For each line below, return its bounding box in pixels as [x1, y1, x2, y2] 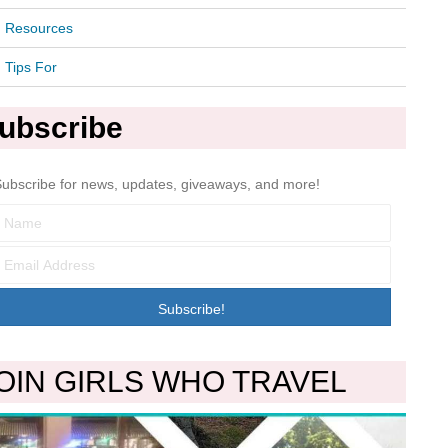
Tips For [4, 59, 57, 75]
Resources [4, 20, 73, 36]
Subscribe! [158, 300, 226, 317]
